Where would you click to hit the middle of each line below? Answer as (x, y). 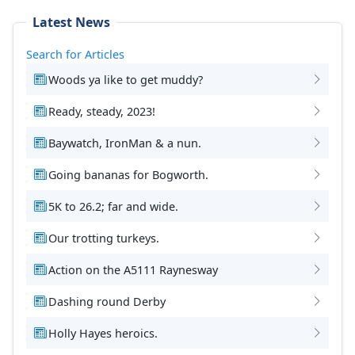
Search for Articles (75, 55)
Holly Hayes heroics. (103, 333)
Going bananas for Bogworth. (128, 174)
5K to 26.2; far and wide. (113, 206)
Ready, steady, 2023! (102, 111)
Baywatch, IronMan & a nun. (125, 143)
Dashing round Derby (107, 301)
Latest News (71, 23)
